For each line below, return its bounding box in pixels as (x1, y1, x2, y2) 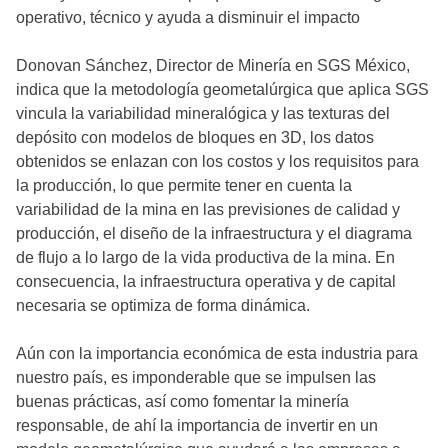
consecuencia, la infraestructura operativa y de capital (16, 273, 396, 291)
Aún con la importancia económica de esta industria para (16, 345, 418, 363)
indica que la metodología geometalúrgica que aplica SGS (16, 81, 429, 99)
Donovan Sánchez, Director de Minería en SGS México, (16, 57, 410, 75)
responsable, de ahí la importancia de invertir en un (16, 417, 378, 435)
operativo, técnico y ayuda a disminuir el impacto (16, 9, 360, 27)
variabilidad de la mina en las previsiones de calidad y (16, 201, 400, 219)
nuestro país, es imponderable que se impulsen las (16, 369, 376, 387)
